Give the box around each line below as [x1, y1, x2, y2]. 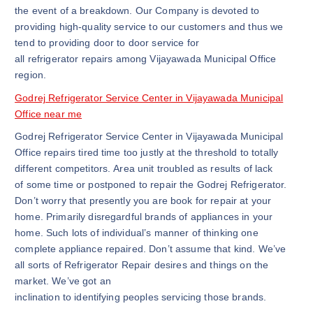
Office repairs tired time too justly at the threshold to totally [15, 147, 279, 159]
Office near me [15, 108, 82, 119]
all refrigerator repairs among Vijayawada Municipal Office [15, 52, 277, 64]
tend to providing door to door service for [15, 36, 200, 48]
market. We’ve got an [15, 275, 111, 287]
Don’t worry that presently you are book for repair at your [15, 195, 272, 207]
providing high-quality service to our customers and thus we [15, 20, 284, 32]
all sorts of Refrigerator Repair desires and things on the [15, 259, 269, 271]
